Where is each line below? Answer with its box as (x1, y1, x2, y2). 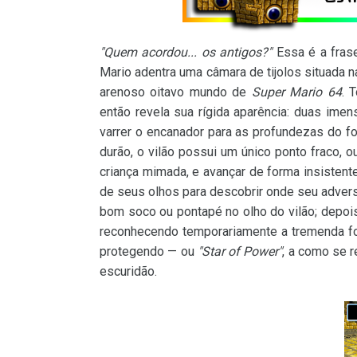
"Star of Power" (197, 244, 283, 259)
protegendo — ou (100, 244, 198, 259)
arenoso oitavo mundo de (100, 84, 252, 100)
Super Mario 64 (251, 84, 342, 100)
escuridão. (100, 264, 157, 279)
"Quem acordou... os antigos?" (100, 45, 273, 60)
